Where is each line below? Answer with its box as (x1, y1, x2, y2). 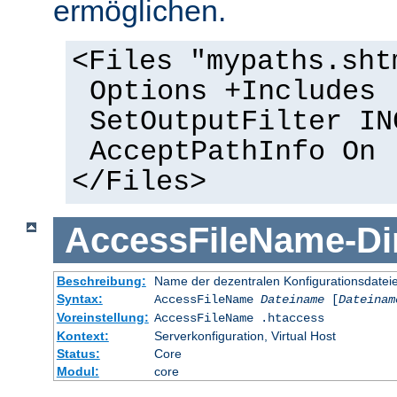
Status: (56, 346, 100, 362)
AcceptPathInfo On (89, 136, 376, 169)
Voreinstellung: (56, 310, 149, 325)
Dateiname (260, 292, 324, 307)
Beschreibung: (56, 274, 146, 289)
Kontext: (56, 329, 109, 344)
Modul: (56, 364, 99, 379)
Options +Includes (89, 76, 376, 109)
